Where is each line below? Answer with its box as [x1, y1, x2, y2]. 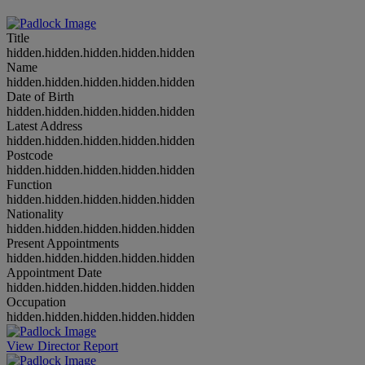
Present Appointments [7, 235, 119, 250]
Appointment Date [7, 265, 102, 279]
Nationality [7, 206, 64, 221]
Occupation [7, 294, 66, 309]
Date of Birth [7, 89, 74, 103]
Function [7, 177, 52, 191]
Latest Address [7, 118, 82, 133]
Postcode [7, 147, 53, 162]
